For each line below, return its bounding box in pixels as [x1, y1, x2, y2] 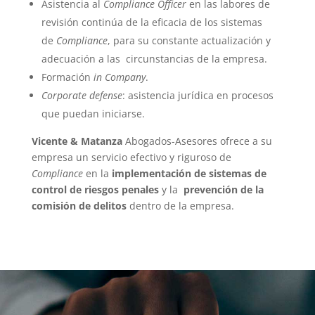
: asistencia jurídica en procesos [122, 89, 274, 102]
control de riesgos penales [31, 183, 159, 196]
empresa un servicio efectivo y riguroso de [31, 150, 231, 164]
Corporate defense [41, 89, 122, 102]
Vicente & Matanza [31, 134, 125, 148]
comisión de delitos [31, 199, 127, 212]
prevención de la [183, 183, 264, 196]
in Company [93, 70, 146, 84]
